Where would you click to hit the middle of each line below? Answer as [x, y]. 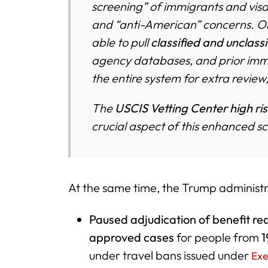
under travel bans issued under [170, 255]
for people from [218, 237]
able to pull [121, 42]
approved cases [132, 237]
